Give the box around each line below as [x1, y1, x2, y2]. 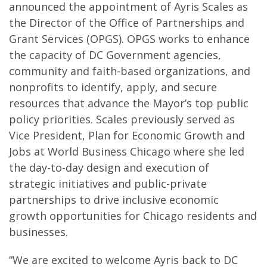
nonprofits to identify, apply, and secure [9, 80, 217, 94]
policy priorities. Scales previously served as [9, 112, 235, 126]
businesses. [9, 225, 68, 239]
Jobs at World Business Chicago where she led [9, 144, 244, 159]
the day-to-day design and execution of [9, 160, 209, 175]
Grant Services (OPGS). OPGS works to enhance [9, 32, 250, 46]
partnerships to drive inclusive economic [9, 193, 219, 207]
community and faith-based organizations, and [9, 64, 250, 78]
